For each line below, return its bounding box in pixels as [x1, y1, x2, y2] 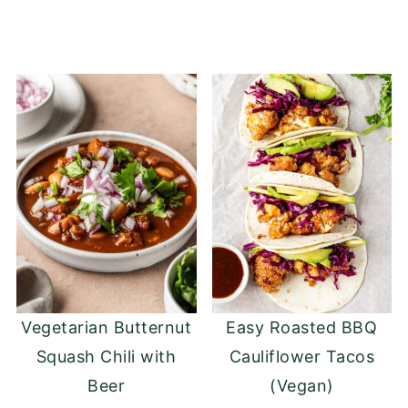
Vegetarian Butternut [21, 318, 192, 338]
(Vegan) [270, 376, 334, 396]
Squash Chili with [36, 347, 177, 367]
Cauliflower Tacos [229, 347, 375, 367]
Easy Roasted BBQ [226, 318, 378, 338]
